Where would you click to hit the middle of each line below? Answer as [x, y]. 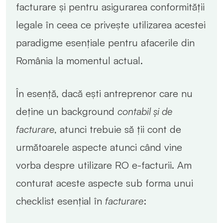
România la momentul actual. [79, 60]
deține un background [67, 111]
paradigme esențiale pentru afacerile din [105, 42]
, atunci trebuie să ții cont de [118, 129]
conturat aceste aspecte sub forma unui [105, 183]
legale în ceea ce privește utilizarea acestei [111, 24]
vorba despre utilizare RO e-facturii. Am [104, 165]
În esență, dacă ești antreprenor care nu [104, 93]
